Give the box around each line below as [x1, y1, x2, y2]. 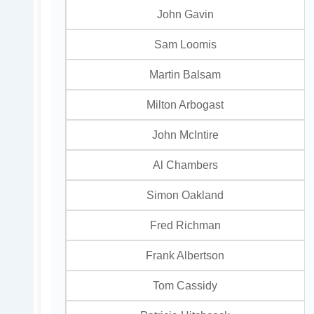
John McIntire [151, 128, 219, 142]
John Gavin [156, 8, 214, 21]
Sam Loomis [153, 38, 217, 51]
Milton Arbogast [146, 98, 224, 111]
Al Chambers [152, 158, 218, 172]
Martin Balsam [149, 68, 221, 81]
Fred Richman [149, 219, 221, 232]
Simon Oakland [146, 189, 224, 202]
